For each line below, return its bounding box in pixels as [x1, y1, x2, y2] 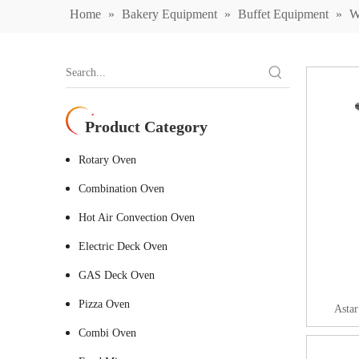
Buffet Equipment [238, 7, 329, 21]
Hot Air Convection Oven [79, 212, 195, 224]
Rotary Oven [79, 154, 136, 166]
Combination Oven [79, 183, 164, 195]
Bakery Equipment [122, 7, 217, 21]
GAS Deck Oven [79, 269, 155, 281]
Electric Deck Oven [79, 240, 167, 252]
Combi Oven [79, 327, 136, 339]
